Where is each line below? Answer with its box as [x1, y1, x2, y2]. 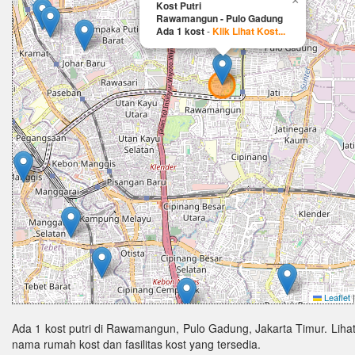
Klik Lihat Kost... [212, 24, 285, 38]
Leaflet [322, 291, 350, 303]
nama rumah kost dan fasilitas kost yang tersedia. [12, 336, 261, 352]
